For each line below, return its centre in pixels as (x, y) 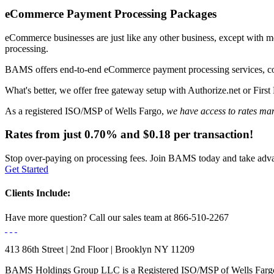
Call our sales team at (130, 217)
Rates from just (45, 135)
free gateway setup (130, 90)
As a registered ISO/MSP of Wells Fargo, (86, 111)
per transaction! (212, 135)
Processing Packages (164, 13)
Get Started (27, 169)
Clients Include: (38, 193)
